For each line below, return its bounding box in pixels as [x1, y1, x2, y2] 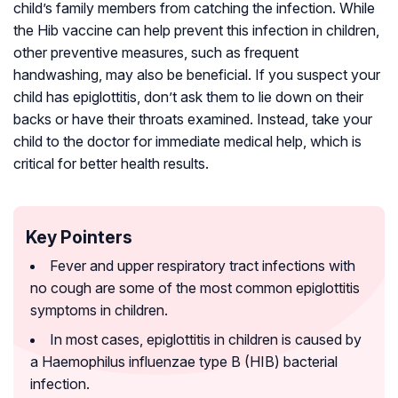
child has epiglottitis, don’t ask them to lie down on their [13, 88, 363, 107]
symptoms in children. [30, 301, 168, 320]
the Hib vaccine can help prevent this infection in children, [13, 21, 379, 40]
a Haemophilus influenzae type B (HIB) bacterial [30, 353, 338, 371]
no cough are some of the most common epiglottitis [30, 279, 360, 298]
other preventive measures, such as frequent [13, 44, 298, 62]
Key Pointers [26, 227, 132, 249]
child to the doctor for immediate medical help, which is [13, 132, 362, 151]
